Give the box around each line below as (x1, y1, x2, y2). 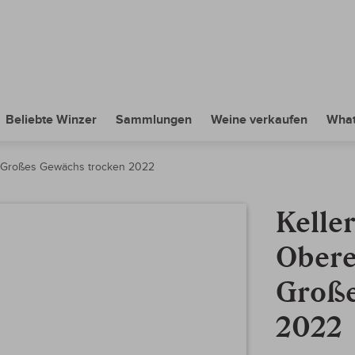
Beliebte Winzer (6, 113, 97, 128)
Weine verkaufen (211, 113, 307, 128)
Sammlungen (116, 113, 192, 128)
